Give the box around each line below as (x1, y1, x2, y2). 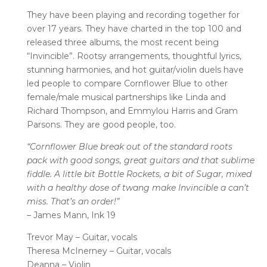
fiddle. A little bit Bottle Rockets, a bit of (26, 168, 194, 179)
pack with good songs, (26, 154, 122, 166)
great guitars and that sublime (123, 154, 254, 166)
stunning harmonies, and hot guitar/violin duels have (26, 64, 244, 75)
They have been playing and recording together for (26, 9, 240, 20)
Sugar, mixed (195, 168, 252, 179)
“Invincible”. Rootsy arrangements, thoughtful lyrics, (26, 50, 241, 61)
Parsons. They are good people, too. (26, 119, 176, 130)
